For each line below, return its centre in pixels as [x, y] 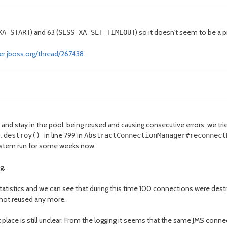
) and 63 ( [44, 32]
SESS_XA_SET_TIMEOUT [97, 32]
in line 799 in [64, 135]
